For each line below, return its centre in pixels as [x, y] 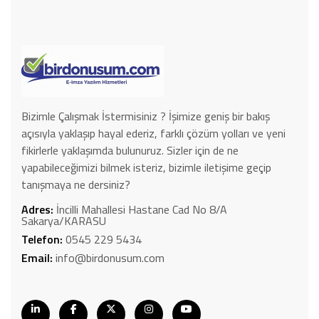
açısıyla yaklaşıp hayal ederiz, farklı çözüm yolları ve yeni [153, 133]
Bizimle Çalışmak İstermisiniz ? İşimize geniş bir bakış [146, 116]
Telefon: [43, 239]
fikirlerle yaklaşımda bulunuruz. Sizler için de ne [130, 150]
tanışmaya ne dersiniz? [76, 184]
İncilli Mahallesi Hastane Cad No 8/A [142, 209]
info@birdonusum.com [110, 257]
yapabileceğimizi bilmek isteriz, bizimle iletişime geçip [146, 167]
